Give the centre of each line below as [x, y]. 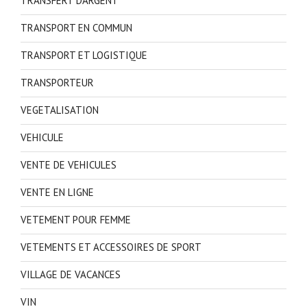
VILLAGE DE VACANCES [71, 275]
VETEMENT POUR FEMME [76, 220]
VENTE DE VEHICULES [69, 165]
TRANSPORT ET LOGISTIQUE [84, 56]
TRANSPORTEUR [57, 83]
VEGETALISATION [60, 110]
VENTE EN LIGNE [57, 193]
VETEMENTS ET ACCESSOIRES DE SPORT [111, 247]
